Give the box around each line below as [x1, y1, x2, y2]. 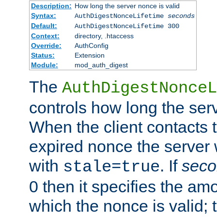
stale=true [63, 158, 160, 177]
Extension [74, 51, 105, 60]
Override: [31, 42, 62, 50]
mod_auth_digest [74, 61, 128, 69]
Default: [31, 22, 57, 30]
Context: [31, 32, 60, 40]
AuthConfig [74, 42, 108, 50]
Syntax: [31, 12, 56, 20]
